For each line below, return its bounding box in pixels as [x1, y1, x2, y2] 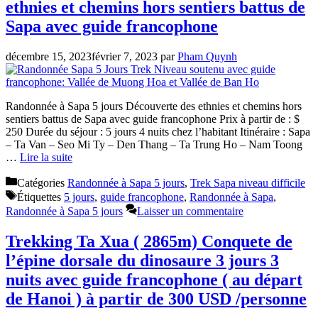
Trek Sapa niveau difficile [190, 177, 305, 190]
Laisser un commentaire [137, 205, 243, 218]
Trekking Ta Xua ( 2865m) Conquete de [6, 232, 292, 251]
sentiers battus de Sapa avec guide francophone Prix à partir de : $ [6, 113, 300, 126]
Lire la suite [20, 151, 72, 164]
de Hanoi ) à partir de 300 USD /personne [6, 290, 307, 309]
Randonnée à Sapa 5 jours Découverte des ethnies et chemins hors [6, 100, 302, 113]
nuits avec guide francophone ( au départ [6, 270, 302, 290]
